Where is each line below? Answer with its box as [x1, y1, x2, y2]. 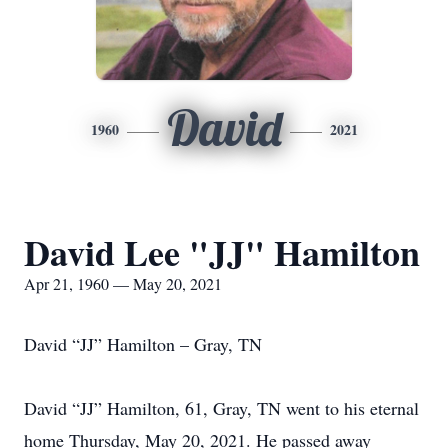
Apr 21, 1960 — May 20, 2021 [24, 273, 222, 294]
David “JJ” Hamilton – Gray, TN [24, 332, 262, 356]
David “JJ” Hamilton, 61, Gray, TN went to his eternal [24, 396, 419, 420]
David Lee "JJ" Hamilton [24, 226, 420, 278]
